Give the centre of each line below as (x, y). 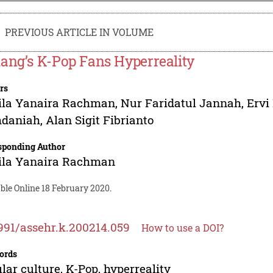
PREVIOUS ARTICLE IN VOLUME (80, 32)
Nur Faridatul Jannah (181, 102)
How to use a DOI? (183, 227)
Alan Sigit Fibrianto (100, 119)
